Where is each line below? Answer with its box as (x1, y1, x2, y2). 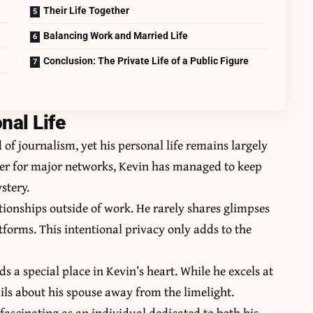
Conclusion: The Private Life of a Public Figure (43, 55, 249, 67)
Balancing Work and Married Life (43, 30, 189, 42)
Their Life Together (43, 5, 130, 17)
